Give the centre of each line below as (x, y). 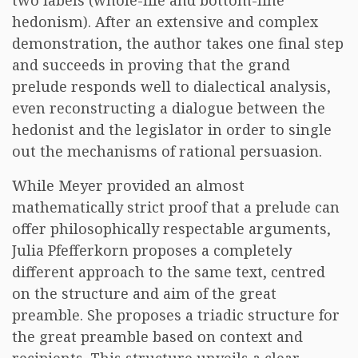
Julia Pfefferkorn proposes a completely (152, 250)
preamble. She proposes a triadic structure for (176, 315)
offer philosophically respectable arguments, (171, 229)
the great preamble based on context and (157, 336)
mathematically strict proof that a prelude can (176, 207)
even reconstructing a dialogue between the (169, 108)
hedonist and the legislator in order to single (172, 129)
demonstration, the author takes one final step (178, 43)
